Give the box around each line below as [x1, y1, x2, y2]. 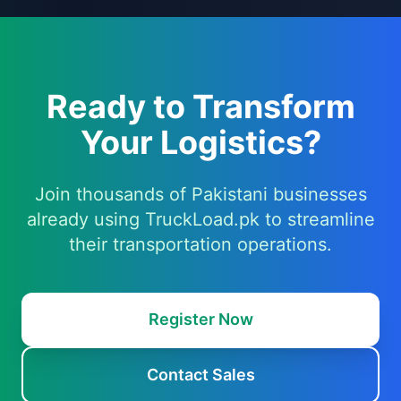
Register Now [148, 310, 253, 328]
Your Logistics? [80, 123, 321, 162]
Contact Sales [146, 365, 255, 384]
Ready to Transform [46, 87, 355, 126]
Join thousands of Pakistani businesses [34, 183, 367, 205]
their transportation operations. [69, 234, 332, 255]
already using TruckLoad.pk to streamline [26, 209, 375, 230]
